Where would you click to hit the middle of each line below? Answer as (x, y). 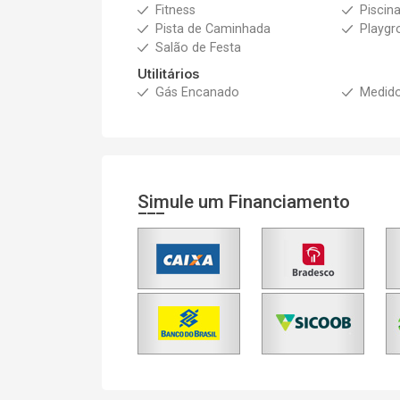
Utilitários (168, 74)
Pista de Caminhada (213, 29)
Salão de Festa (198, 48)
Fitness (175, 10)
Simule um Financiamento (244, 202)
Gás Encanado (197, 92)
